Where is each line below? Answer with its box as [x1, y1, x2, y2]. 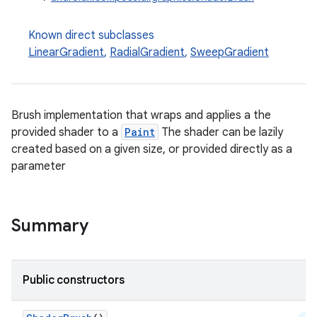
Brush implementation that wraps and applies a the [11, 108, 271, 122]
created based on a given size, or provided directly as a [11, 142, 292, 156]
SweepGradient [190, 45, 269, 59]
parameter [11, 159, 66, 173]
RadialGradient [110, 45, 185, 59]
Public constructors [23, 273, 125, 287]
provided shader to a [11, 125, 121, 139]
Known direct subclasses [28, 28, 154, 42]
